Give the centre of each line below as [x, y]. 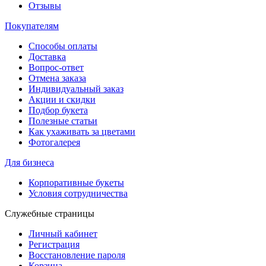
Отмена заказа [57, 78]
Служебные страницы [50, 214]
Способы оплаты [63, 46]
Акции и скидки [62, 100]
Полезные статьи [63, 121]
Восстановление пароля [77, 255]
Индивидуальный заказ [76, 89]
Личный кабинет [63, 234]
